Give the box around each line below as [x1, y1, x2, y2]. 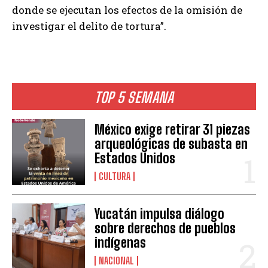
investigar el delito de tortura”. [12, 19, 166, 33]
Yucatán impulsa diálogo [95, 206, 225, 222]
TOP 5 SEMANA [95, 88, 173, 106]
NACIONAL [99, 255, 135, 266]
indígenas [95, 234, 147, 251]
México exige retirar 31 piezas [95, 121, 251, 138]
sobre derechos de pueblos [95, 220, 236, 236]
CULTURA [99, 170, 131, 182]
